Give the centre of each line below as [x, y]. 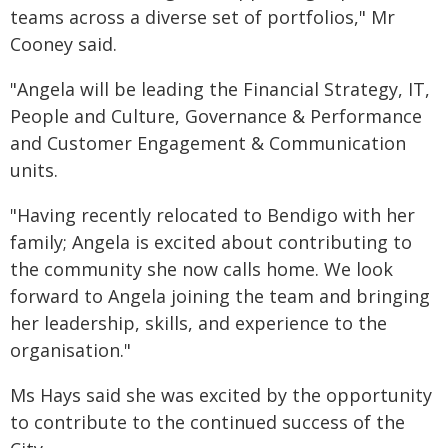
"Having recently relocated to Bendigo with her [212, 215]
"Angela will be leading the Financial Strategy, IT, [220, 89]
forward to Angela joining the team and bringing [220, 296]
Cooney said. [63, 44]
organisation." [70, 350]
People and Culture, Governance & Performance [216, 116]
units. [34, 170]
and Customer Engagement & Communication [208, 143]
